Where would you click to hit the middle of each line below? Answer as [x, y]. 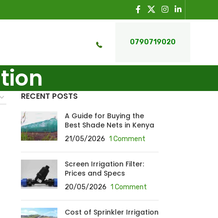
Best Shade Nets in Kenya [109, 125]
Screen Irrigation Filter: [104, 164]
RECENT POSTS [49, 96]
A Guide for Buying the [104, 116]
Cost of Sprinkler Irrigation [111, 212]
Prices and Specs [95, 173]
